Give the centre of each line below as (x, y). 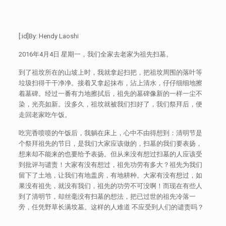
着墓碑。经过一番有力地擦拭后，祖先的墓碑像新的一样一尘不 (110, 93)
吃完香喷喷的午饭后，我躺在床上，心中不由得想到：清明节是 (110, 133)
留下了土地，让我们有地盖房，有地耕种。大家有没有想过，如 (110, 175)
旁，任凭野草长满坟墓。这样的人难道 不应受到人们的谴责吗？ (111, 207)
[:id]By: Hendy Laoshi (48, 36)
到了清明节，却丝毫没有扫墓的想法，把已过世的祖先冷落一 (107, 196)
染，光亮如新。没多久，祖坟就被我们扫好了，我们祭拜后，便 (110, 104)
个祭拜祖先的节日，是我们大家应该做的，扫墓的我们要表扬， (110, 143)
